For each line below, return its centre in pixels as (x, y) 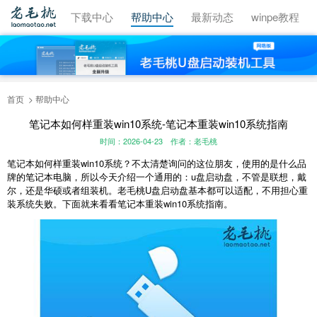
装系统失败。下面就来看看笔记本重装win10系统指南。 (120, 204)
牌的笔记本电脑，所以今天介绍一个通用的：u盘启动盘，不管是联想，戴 (157, 177)
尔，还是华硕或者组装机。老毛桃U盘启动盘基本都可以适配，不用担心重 (157, 190)
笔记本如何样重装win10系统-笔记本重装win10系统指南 (158, 123)
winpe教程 (275, 17)
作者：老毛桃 (194, 141)
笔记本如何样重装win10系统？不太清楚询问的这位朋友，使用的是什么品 (157, 163)
